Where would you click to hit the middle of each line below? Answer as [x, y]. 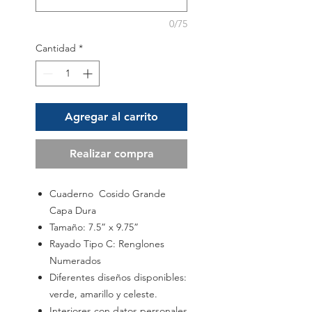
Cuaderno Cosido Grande [108, 194]
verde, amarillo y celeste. [103, 294]
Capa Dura [73, 211]
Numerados [75, 261]
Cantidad [56, 48]
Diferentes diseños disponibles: [118, 278]
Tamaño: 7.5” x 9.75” [94, 227]
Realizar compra [111, 154]
